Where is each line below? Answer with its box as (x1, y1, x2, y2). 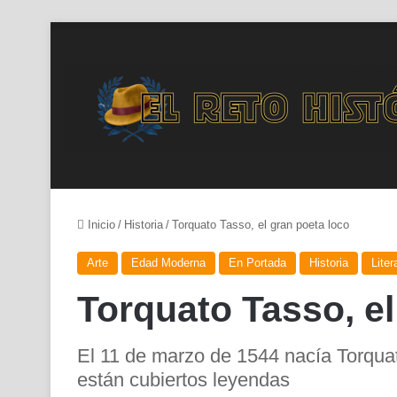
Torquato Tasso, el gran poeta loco (172, 218, 349, 231)
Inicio (84, 218, 115, 231)
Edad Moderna (131, 256, 206, 269)
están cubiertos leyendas (77, 369, 290, 391)
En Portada (229, 256, 286, 269)
